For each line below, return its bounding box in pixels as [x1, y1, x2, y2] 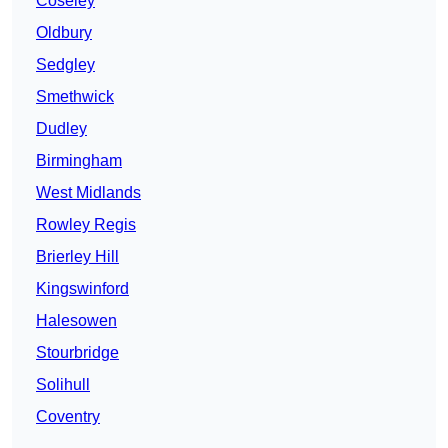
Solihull [36, 376, 90, 394]
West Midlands [36, 184, 141, 202]
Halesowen [36, 312, 117, 330]
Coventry [36, 408, 100, 426]
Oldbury [36, 24, 92, 42]
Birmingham [36, 152, 122, 170]
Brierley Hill [36, 248, 119, 266]
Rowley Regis [36, 216, 136, 234]
